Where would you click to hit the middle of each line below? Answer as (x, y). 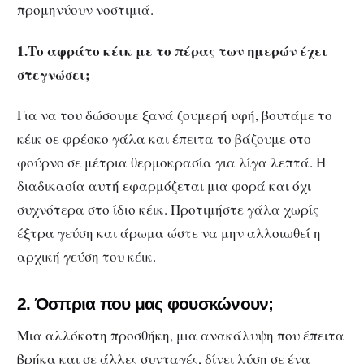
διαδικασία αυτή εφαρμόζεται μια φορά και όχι (164, 186)
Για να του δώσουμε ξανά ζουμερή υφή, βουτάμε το (175, 115)
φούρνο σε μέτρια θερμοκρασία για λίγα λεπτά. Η (171, 162)
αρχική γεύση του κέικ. (87, 257)
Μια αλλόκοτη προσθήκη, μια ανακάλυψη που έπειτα (181, 335)
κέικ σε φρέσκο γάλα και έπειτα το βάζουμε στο (164, 139)
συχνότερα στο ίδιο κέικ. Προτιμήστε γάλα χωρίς (168, 210)
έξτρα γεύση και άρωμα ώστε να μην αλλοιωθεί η (169, 233)
